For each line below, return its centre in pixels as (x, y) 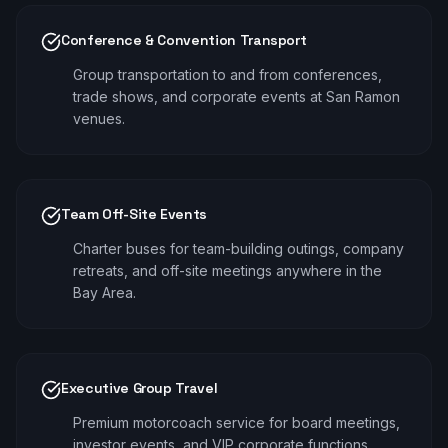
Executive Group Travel (139, 388)
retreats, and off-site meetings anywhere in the (227, 270)
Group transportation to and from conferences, (227, 74)
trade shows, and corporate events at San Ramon (236, 96)
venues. (99, 118)
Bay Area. (104, 292)
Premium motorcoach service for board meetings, (236, 422)
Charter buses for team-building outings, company (238, 248)
